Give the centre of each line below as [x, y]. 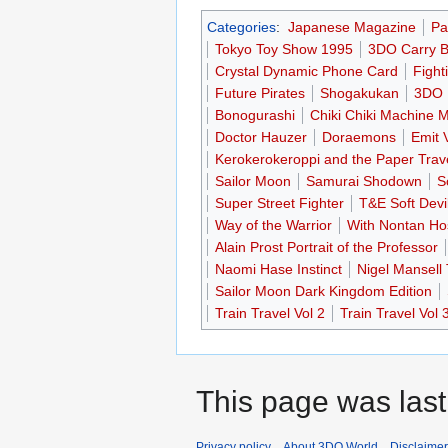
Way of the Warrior [273, 225]
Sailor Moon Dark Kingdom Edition [323, 291]
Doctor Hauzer [261, 137]
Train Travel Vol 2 [270, 313]
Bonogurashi [255, 115]
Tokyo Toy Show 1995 [284, 49]
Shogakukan [359, 93]
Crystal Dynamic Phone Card [306, 71]
